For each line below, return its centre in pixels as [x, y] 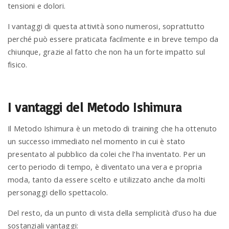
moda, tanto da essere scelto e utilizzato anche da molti [107, 179]
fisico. [18, 64]
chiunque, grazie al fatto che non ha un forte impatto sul [107, 51]
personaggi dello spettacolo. [58, 192]
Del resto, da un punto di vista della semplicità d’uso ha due [112, 212]
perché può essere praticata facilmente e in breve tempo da [113, 39]
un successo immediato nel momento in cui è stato [97, 141]
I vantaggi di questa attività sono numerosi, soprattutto [106, 26]
